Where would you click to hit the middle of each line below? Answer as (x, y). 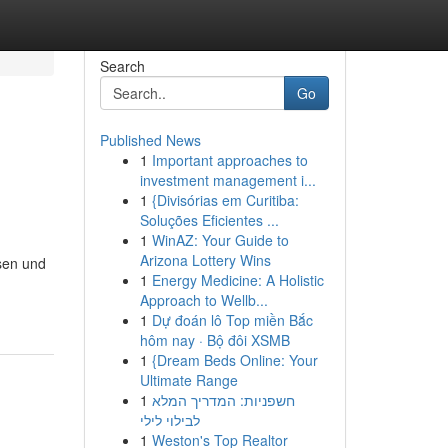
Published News (150, 140)
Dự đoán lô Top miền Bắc (232, 320)
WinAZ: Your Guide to (220, 240)
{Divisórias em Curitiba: (225, 200)
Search (122, 66)
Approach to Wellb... (203, 300)
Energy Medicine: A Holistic (237, 280)
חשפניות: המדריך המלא (223, 400)
